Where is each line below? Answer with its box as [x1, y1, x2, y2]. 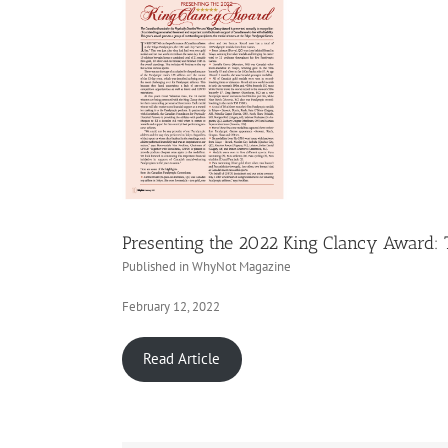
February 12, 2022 [122, 297, 220, 315]
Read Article [143, 349, 221, 369]
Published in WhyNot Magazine [122, 257, 291, 275]
